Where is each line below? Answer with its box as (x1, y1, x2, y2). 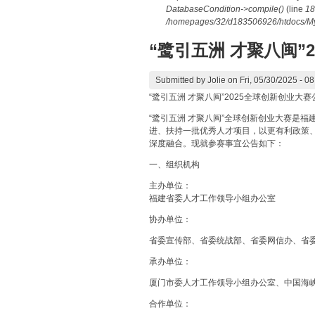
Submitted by (155, 75, 207, 85)
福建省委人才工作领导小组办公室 (149, 193, 276, 203)
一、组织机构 (149, 160, 200, 169)
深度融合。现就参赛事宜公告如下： (149, 139, 284, 148)
